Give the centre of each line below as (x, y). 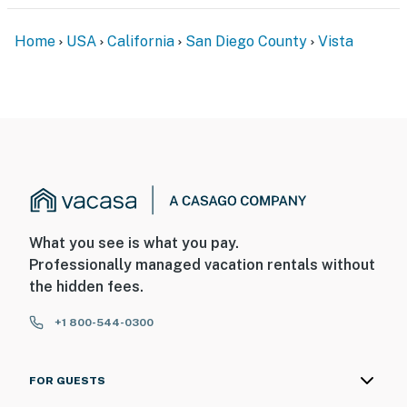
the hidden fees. (86, 287)
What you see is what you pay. (134, 243)
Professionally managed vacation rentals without (202, 265)
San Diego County (246, 41)
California (141, 41)
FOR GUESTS (67, 381)
